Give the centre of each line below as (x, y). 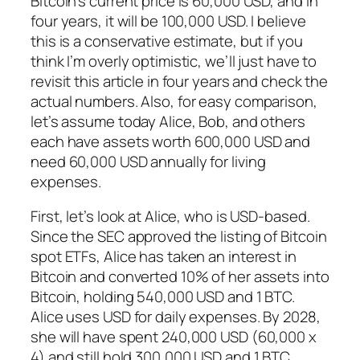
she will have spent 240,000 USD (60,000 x (174, 337)
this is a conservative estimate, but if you (167, 41)
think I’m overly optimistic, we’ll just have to (174, 61)
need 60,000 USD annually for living (148, 161)
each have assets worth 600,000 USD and (171, 141)
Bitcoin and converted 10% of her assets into (180, 277)
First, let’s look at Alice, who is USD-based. (170, 217)
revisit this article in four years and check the (180, 81)
